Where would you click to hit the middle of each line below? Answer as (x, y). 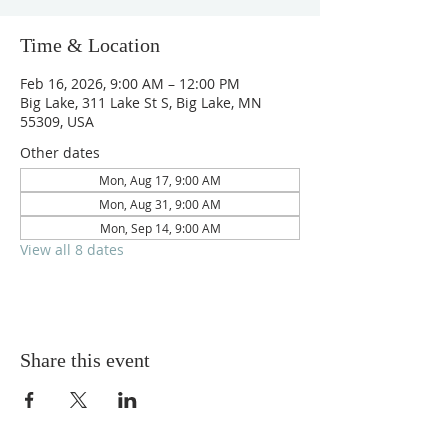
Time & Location (90, 45)
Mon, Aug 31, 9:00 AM (160, 204)
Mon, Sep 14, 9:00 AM (160, 228)
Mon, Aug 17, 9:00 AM (160, 180)
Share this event (85, 360)
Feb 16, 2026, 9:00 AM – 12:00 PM (130, 83)
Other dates (60, 152)
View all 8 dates (72, 249)
